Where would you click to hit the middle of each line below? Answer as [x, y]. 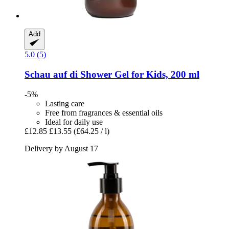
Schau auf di [51, 74]
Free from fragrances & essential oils [104, 112]
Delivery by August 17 [61, 148]
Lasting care [65, 103]
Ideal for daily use [74, 122]
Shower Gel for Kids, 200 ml [139, 74]
